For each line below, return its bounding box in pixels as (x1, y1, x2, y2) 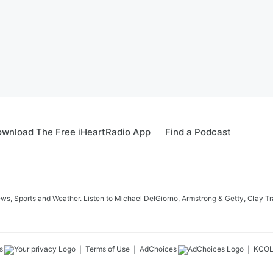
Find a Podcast (165, 126, 231, 138)
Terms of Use (85, 244, 130, 253)
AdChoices (140, 244, 177, 253)
